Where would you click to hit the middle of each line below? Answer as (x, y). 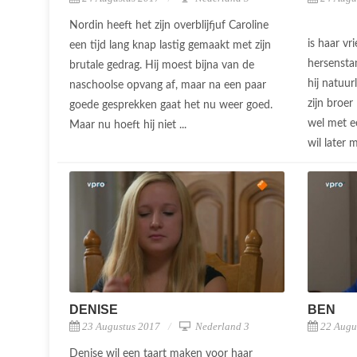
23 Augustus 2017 (121, 326)
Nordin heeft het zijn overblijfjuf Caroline (169, 25)
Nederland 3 (221, 326)
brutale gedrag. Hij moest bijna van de (162, 65)
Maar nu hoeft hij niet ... (129, 125)
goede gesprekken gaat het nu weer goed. (171, 105)
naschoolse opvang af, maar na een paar (168, 85)
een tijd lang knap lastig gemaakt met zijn (170, 45)
